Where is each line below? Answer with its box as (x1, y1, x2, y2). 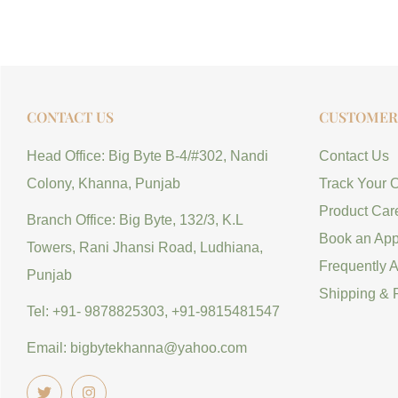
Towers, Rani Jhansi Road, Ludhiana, (27, 240, 263, 256)
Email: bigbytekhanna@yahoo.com (27, 340, 247, 356)
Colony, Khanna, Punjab (27, 176, 180, 192)
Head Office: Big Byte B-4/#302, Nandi (27, 148, 268, 164)
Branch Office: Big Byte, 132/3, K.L (27, 212, 243, 228)
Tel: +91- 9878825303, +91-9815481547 (27, 304, 280, 320)
